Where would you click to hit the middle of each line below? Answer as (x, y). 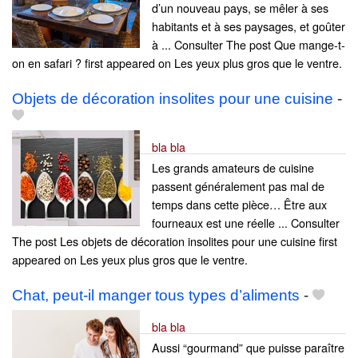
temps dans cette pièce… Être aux (239, 205)
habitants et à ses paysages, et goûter (249, 26)
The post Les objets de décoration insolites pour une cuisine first (175, 241)
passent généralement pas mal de (238, 186)
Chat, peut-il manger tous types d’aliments (156, 296)
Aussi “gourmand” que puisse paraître (248, 348)
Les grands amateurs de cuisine (233, 168)
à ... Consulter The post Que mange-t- (249, 44)
